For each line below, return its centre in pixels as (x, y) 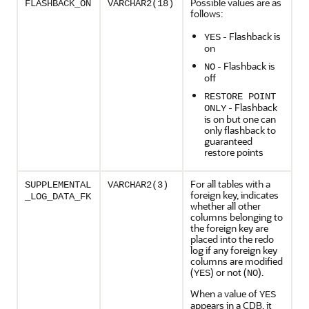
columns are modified (237, 261)
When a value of (225, 293)
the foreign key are (229, 228)
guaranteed (228, 141)
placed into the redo (232, 239)
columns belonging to (237, 217)
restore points (234, 152)
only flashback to (240, 130)
